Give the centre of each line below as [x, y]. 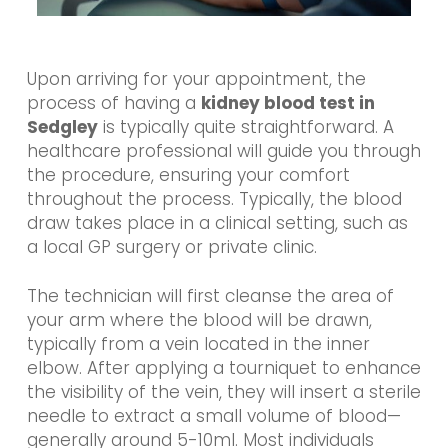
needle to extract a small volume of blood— [213, 416]
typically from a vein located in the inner [198, 344]
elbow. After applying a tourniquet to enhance [223, 368]
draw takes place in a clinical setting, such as [217, 222]
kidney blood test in [287, 102]
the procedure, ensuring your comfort [188, 174]
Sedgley [62, 126]
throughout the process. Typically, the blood [214, 198]
